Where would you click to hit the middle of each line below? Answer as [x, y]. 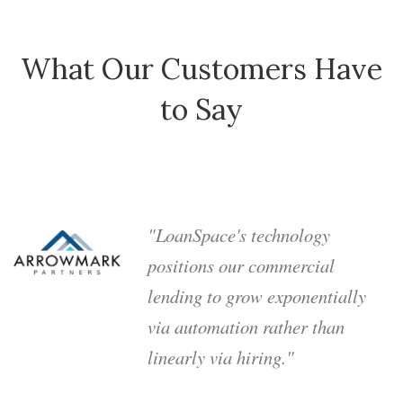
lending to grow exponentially [257, 296]
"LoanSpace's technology [239, 235]
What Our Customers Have [201, 68]
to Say [201, 109]
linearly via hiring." [221, 358]
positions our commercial [242, 266]
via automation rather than [246, 327]
